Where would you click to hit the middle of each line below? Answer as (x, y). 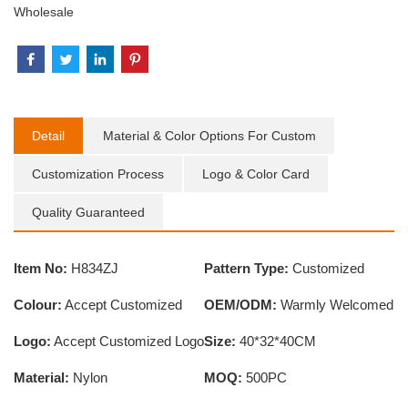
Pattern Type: (246, 269)
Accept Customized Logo (127, 342)
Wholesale (44, 12)
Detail (48, 136)
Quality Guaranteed (88, 213)
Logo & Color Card (256, 174)
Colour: (38, 305)
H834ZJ (93, 269)
